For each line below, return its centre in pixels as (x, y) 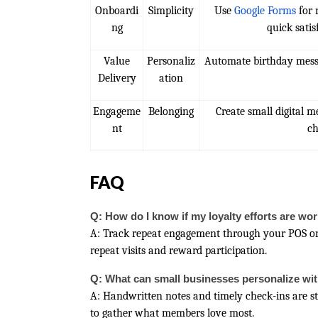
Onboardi (117, 11)
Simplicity (171, 11)
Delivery (117, 78)
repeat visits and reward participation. (179, 251)
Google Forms (265, 11)
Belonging (171, 111)
